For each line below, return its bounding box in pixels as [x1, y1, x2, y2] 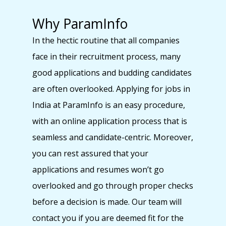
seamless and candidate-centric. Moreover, [32, 131, 193, 143]
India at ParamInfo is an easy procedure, [32, 99, 185, 110]
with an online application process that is [32, 115, 187, 127]
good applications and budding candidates [32, 67, 192, 78]
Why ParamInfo [32, 14, 128, 33]
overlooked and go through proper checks [32, 180, 193, 191]
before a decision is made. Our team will [32, 196, 182, 207]
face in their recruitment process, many [32, 50, 181, 62]
